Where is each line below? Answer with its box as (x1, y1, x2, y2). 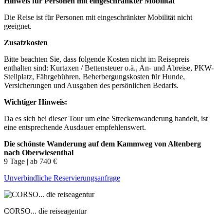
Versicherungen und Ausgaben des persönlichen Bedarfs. (4, 81, 179, 90)
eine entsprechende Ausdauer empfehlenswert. (4, 123, 148, 131)
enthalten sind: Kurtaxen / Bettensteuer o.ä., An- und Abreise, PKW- (4, 64, 214, 72)
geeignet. (4, 22, 32, 30)
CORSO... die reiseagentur (4, 207, 87, 215)
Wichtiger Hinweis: (4, 98, 67, 106)
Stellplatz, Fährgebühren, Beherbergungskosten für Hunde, (4, 73, 185, 81)
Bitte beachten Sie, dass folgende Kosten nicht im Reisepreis (4, 55, 189, 63)
